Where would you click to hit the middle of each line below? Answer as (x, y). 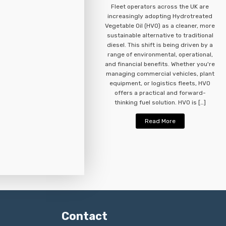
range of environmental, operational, (160, 55)
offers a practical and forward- (160, 93)
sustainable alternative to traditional (160, 36)
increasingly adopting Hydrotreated (160, 16)
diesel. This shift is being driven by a (160, 45)
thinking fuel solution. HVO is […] (160, 103)
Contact (84, 216)
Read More (160, 121)
